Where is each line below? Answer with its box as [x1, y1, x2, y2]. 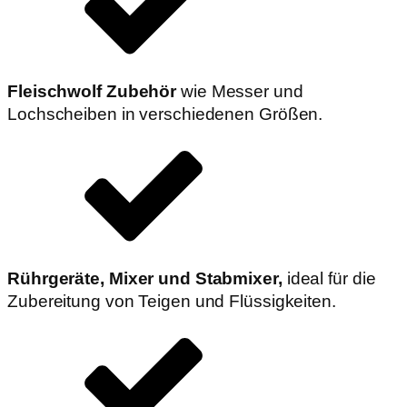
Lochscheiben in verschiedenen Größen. [7, 104, 323, 124]
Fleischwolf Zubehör [7, 81, 181, 101]
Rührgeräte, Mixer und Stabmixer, [7, 268, 287, 288]
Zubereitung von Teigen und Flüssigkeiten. [7, 291, 336, 311]
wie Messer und [181, 81, 303, 101]
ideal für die [286, 268, 376, 288]
